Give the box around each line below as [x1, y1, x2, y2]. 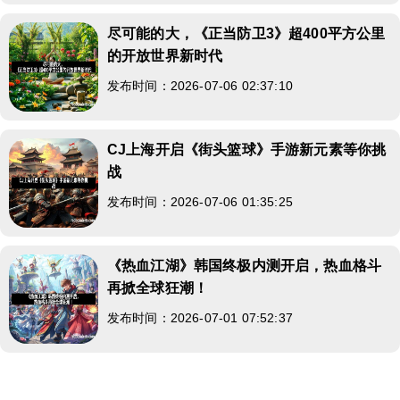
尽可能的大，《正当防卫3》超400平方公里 [107, 25, 386, 41]
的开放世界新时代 [107, 47, 223, 63]
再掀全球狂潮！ [107, 279, 209, 296]
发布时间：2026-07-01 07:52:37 [107, 310, 293, 325]
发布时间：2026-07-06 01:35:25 [107, 194, 293, 209]
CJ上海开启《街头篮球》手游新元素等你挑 [107, 141, 387, 157]
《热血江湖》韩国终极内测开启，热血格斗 [107, 257, 382, 273]
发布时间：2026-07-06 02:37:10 [107, 78, 293, 93]
